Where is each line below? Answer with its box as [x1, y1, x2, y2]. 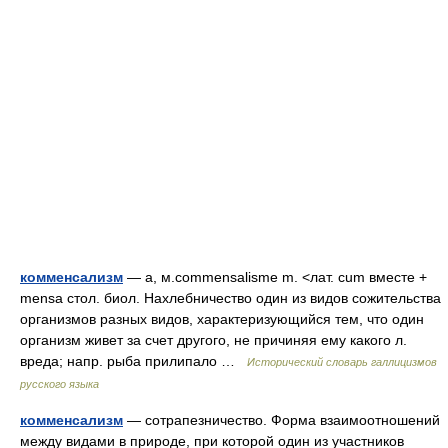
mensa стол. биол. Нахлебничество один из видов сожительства [20, 290, 441, 306]
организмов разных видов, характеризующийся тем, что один [20, 311, 424, 327]
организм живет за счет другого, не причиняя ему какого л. [20, 332, 407, 348]
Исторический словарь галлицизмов [247, 356, 437, 368]
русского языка [20, 378, 99, 390]
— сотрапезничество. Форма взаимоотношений [123, 412, 440, 428]
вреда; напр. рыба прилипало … [20, 353, 247, 369]
